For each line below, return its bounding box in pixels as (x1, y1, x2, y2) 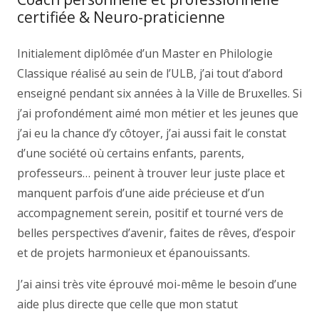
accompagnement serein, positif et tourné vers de (17, 205, 283, 221)
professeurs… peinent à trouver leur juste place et (17, 165, 285, 182)
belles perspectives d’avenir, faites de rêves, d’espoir (17, 225, 296, 241)
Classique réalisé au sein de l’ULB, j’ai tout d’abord (17, 66, 283, 82)
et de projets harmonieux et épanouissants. (17, 245, 250, 261)
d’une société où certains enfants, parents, (17, 145, 244, 162)
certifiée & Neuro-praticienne (17, 7, 225, 28)
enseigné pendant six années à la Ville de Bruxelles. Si (17, 85, 302, 102)
